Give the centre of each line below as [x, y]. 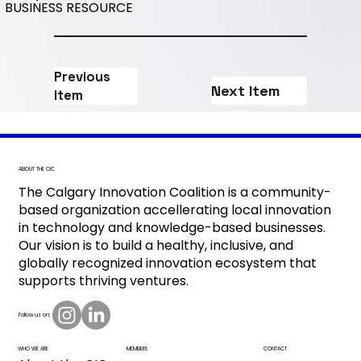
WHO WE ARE [33, 348]
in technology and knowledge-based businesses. [172, 228]
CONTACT [276, 348]
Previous [83, 77]
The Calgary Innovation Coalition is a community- [174, 193]
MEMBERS [137, 348]
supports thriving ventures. [103, 281]
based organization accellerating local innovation [174, 210]
